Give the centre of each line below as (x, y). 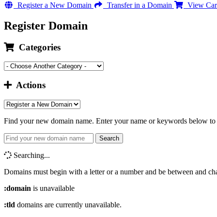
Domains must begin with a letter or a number (74, 171)
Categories (37, 47)
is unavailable (53, 188)
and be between (169, 171)
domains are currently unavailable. (68, 204)
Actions (29, 85)
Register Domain (46, 25)
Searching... (31, 155)
